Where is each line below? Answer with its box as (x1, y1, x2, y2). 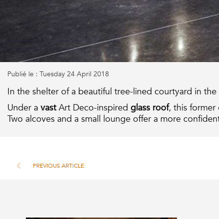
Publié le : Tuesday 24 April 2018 (7, 69, 109, 79)
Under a (7, 102, 41, 114)
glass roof (131, 102, 169, 114)
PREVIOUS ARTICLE (33, 162, 84, 170)
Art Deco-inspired (56, 102, 131, 114)
